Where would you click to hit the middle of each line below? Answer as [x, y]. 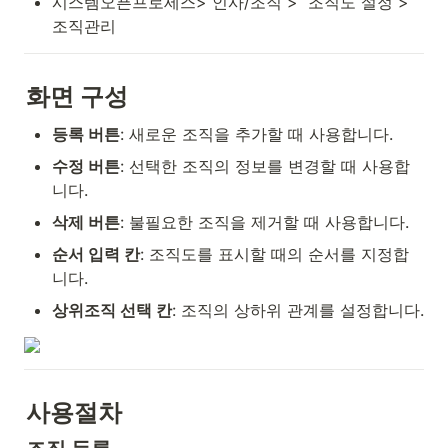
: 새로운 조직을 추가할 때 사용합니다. [256, 134]
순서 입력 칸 [96, 254]
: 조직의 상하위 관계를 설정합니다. [298, 310]
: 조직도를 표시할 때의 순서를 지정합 [274, 254]
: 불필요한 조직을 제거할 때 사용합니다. [264, 222]
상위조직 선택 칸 [112, 310]
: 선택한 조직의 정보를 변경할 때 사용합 [265, 166]
